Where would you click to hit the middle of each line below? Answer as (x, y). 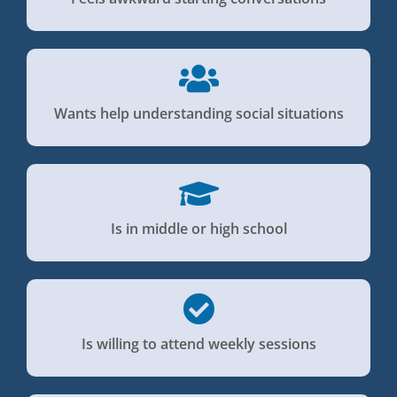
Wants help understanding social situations (198, 114)
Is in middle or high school (198, 229)
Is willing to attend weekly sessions (198, 344)
